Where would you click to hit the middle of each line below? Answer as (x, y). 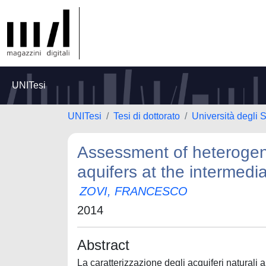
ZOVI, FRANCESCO (134, 191)
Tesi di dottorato (147, 116)
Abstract (103, 245)
